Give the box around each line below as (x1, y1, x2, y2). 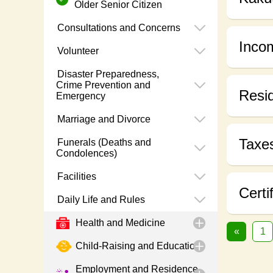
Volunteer (55, 46, 99, 57)
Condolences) (56, 148, 117, 159)
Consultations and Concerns (55, 23, 180, 34)
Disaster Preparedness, (55, 69, 159, 80)
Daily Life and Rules (55, 194, 145, 205)
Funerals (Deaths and (55, 137, 151, 148)
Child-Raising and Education (73, 241, 200, 252)
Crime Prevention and (56, 80, 151, 91)
